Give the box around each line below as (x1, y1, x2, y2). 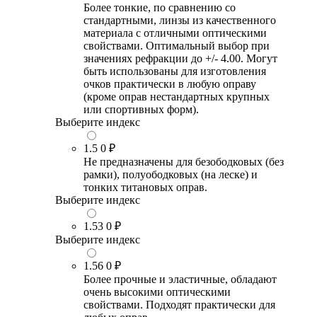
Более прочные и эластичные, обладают (83, 272, 277, 285)
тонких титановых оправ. (83, 180, 207, 193)
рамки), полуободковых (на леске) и (83, 168, 258, 180)
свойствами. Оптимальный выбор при (83, 39, 270, 52)
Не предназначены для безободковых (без (83, 155, 284, 168)
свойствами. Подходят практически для (83, 298, 275, 311)
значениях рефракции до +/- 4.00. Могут (83, 52, 277, 64)
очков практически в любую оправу (83, 77, 256, 90)
